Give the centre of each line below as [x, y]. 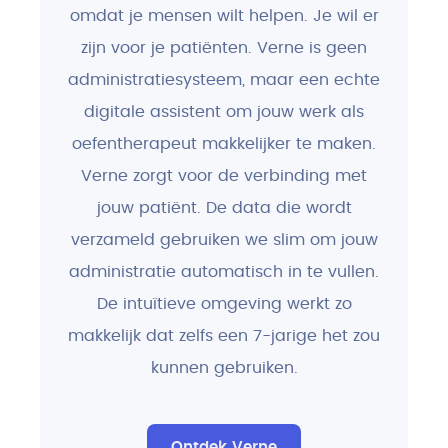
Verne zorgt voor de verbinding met [224, 176]
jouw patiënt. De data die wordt [224, 208]
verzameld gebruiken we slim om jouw [224, 240]
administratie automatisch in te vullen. [224, 272]
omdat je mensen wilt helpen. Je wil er [224, 16]
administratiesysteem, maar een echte [224, 80]
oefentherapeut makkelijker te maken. [224, 144]
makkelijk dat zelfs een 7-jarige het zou [224, 336]
